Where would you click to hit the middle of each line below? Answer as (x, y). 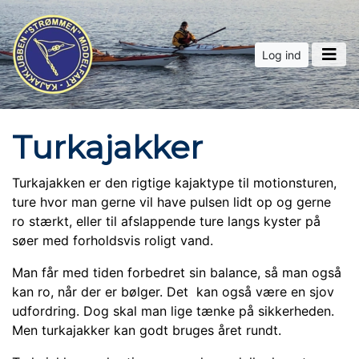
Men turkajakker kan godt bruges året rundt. (147, 330)
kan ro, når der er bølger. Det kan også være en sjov (173, 292)
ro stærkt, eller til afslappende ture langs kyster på (166, 221)
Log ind (282, 54)
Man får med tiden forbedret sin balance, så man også (177, 272)
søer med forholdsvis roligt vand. (113, 240)
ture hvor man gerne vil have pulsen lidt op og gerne (171, 202)
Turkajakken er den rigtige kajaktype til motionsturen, (174, 183)
